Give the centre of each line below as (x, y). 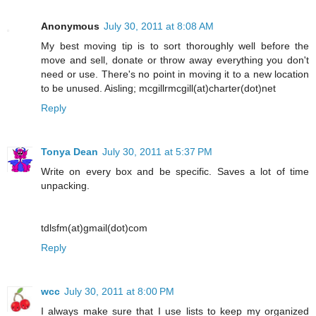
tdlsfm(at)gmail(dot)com (94, 228)
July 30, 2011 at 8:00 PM (119, 292)
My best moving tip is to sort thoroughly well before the (175, 46)
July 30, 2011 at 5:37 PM (157, 152)
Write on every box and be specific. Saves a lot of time (175, 172)
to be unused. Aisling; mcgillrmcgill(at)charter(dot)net (158, 89)
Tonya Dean (69, 152)
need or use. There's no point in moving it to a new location (175, 74)
